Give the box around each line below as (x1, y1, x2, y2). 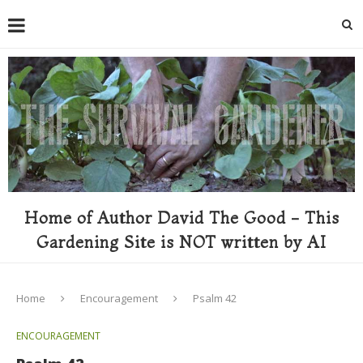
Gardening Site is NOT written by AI (36, 231, 327, 252)
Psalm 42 (193, 290, 237, 305)
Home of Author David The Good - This (23, 207, 340, 228)
